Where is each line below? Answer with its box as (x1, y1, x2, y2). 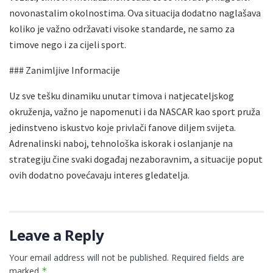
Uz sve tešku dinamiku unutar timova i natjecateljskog (9, 89, 234, 102)
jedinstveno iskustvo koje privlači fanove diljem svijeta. (9, 121, 236, 133)
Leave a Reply (9, 224, 104, 245)
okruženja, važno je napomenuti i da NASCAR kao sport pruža (9, 105, 260, 118)
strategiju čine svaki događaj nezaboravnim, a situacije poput (9, 152, 263, 165)
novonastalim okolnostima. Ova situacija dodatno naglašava (9, 6, 261, 19)
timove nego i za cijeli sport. (9, 38, 126, 51)
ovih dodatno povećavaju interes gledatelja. (9, 168, 190, 181)
